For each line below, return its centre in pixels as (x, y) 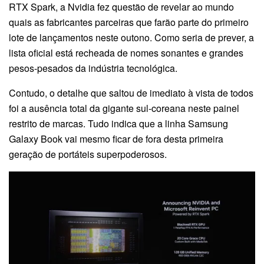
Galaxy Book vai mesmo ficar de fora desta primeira (116, 138)
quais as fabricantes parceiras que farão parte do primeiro (129, 22)
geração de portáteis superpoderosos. (88, 154)
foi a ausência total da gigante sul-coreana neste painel (124, 108)
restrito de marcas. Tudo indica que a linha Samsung (118, 123)
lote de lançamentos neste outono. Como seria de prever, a (131, 37)
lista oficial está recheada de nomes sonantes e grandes (126, 52)
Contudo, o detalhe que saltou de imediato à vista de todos (131, 93)
